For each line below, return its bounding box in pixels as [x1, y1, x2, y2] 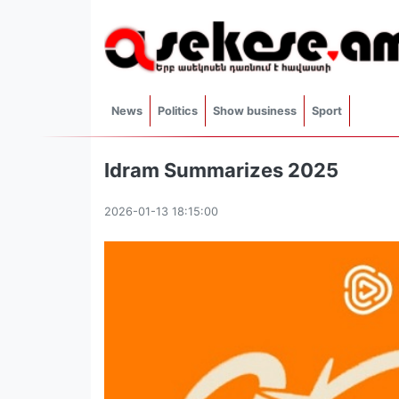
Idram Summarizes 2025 [104, 158, 338, 182]
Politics [158, 103, 198, 118]
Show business [213, 103, 297, 118]
